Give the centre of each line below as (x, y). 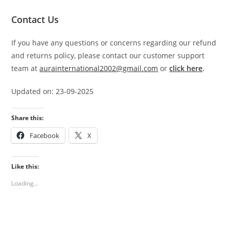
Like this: (25, 166)
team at (26, 68)
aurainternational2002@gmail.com (99, 68)
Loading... (25, 183)
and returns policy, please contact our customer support (108, 55)
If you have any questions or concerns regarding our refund (114, 43)
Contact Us (35, 19)
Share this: (28, 118)
